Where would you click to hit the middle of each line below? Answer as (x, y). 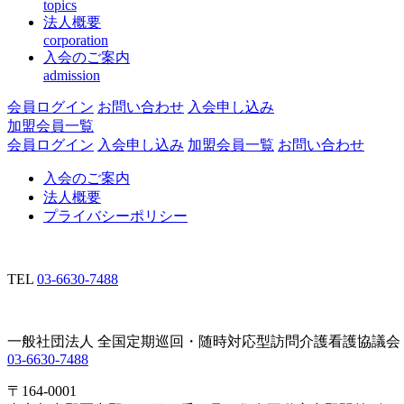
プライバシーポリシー (115, 216)
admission (72, 76)
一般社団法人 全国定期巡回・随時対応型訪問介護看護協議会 (204, 342)
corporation (76, 41)
